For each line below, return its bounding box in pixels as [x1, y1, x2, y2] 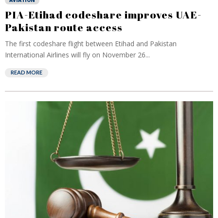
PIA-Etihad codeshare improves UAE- [5, 8, 201, 21]
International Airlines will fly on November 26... [5, 50, 150, 59]
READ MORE [11, 69, 42, 75]
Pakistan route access [5, 20, 123, 34]
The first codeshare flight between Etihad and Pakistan [5, 39, 177, 48]
